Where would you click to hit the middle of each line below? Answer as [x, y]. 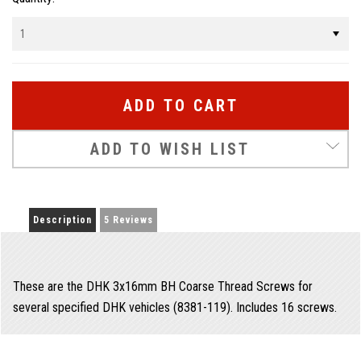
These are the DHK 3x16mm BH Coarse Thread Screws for [163, 286]
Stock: [28, 17]
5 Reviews [129, 220]
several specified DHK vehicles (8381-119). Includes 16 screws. [175, 307]
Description [62, 220]
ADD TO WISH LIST [170, 149]
